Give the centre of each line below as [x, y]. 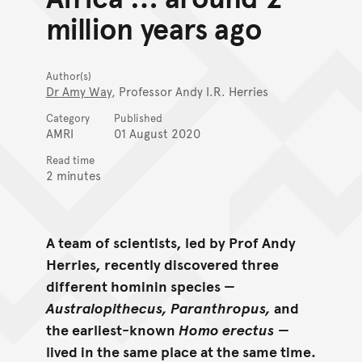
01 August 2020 [157, 133]
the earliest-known [110, 330]
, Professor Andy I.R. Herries [189, 90]
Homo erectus [224, 330]
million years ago [154, 27]
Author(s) [68, 76]
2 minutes [73, 175]
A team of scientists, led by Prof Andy [170, 242]
